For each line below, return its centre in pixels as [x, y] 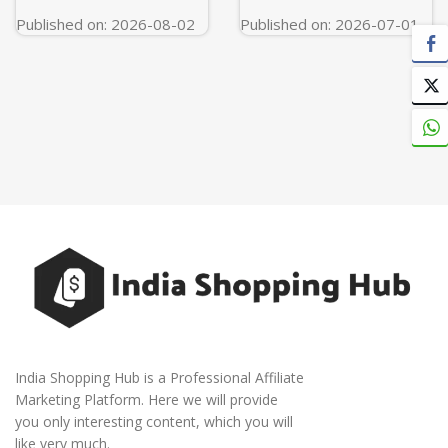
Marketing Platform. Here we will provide [146, 399]
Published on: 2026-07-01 [329, 24]
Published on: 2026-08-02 [105, 24]
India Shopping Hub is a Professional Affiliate [159, 377]
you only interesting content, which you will [154, 421]
